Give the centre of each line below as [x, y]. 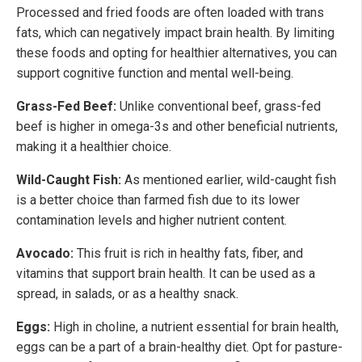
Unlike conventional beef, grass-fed [219, 106]
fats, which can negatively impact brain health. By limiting [175, 32]
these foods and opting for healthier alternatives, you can [177, 53]
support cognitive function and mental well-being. [155, 73]
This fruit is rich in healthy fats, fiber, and [188, 253]
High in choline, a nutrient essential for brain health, [194, 326]
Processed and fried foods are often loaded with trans [170, 12]
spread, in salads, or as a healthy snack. [127, 293]
